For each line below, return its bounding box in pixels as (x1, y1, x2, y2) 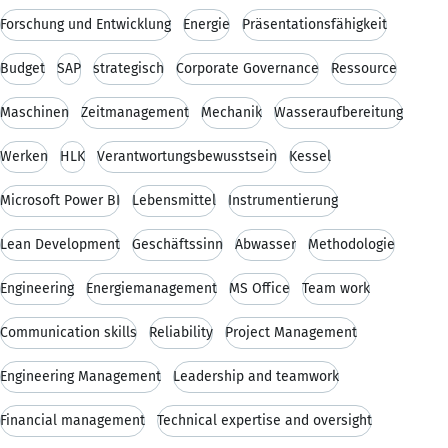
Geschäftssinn (132, 235, 223, 253)
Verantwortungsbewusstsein (97, 147, 277, 165)
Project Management (225, 323, 357, 341)
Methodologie (308, 235, 395, 253)
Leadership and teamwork (173, 367, 339, 385)
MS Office (229, 279, 290, 297)
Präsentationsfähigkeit (242, 15, 387, 33)
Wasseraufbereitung (274, 103, 403, 121)
